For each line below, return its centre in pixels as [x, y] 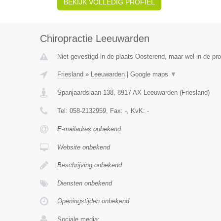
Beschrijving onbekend [89, 165]
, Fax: [115, 111]
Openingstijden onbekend [93, 201]
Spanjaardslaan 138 [85, 92]
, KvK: [137, 111]
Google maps [150, 74]
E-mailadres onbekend [89, 129]
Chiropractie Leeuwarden [94, 38]
